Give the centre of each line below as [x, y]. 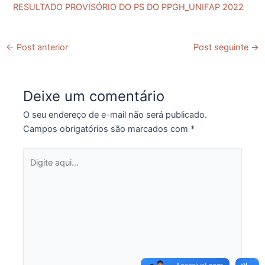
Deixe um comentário [94, 96]
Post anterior [41, 47]
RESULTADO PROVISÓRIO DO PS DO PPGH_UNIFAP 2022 [129, 7]
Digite [34, 155]
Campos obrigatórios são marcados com [107, 129]
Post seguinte [222, 47]
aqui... [35, 169]
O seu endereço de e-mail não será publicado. [115, 114]
